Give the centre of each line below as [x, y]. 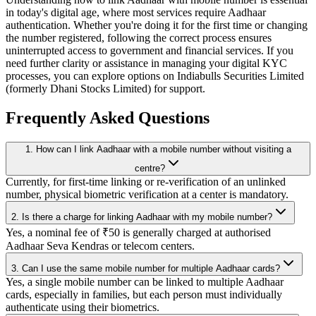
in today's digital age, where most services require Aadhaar [136, 12]
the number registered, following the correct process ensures [139, 37]
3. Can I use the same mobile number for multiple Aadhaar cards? [146, 269]
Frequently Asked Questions [108, 118]
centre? [150, 169]
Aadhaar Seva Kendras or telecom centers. [100, 246]
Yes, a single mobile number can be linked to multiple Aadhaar [145, 282]
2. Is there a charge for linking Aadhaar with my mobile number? [142, 217]
